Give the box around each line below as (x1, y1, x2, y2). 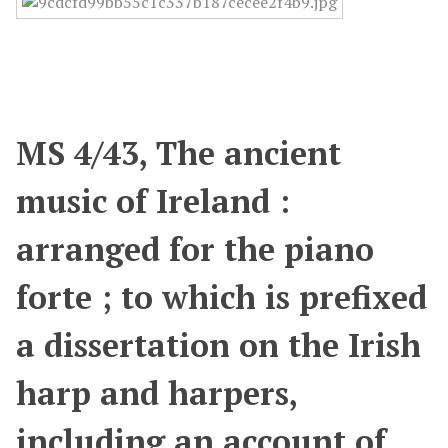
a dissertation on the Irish (16, 324, 421, 366)
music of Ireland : (16, 180, 290, 222)
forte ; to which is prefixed (16, 276, 427, 318)
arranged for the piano (16, 228, 374, 270)
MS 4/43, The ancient (16, 132, 341, 174)
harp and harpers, (16, 372, 297, 414)
